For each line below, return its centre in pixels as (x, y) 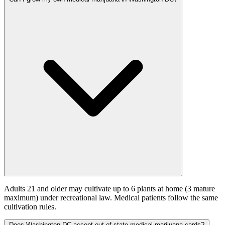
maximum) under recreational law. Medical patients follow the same (111, 198)
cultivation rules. (30, 207)
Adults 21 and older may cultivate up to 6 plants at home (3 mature (109, 189)
